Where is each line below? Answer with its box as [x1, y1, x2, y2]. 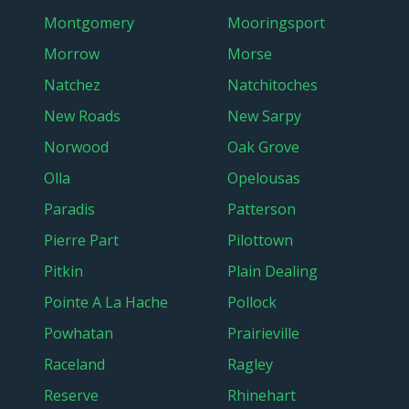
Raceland [44, 354, 105, 374]
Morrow [44, 44, 100, 64]
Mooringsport [227, 13, 325, 33]
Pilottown [227, 230, 293, 250]
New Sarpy [227, 106, 301, 126]
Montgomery [44, 13, 134, 33]
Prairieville [227, 323, 299, 343]
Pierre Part [44, 230, 119, 250]
